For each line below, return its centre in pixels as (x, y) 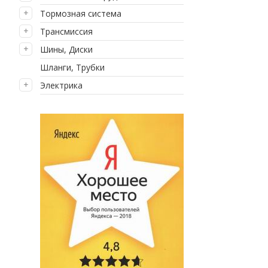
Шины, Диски (66, 49)
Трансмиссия (66, 31)
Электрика (61, 85)
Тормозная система (81, 13)
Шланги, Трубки (72, 67)
